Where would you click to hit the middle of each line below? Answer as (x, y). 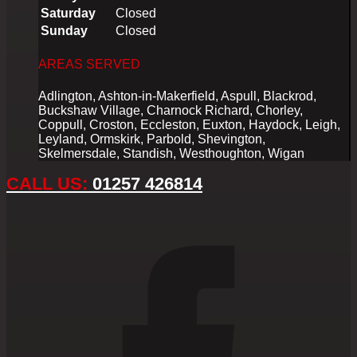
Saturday (68, 14)
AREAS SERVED (89, 65)
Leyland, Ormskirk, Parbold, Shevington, (152, 139)
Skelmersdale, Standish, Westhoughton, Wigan (171, 153)
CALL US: (47, 183)
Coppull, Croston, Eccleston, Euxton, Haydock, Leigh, (189, 124)
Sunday (64, 31)
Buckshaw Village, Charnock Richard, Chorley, (171, 110)
